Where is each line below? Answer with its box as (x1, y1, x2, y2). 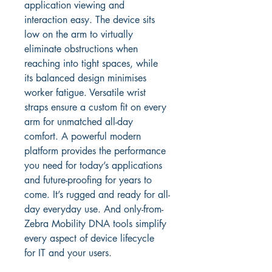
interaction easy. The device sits (24, 13, 158, 26)
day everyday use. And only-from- (24, 203, 163, 216)
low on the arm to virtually (24, 28, 136, 41)
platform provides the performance (24, 144, 169, 157)
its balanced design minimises (24, 72, 149, 84)
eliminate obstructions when (24, 42, 141, 55)
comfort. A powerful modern (24, 130, 144, 143)
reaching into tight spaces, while (24, 57, 161, 70)
